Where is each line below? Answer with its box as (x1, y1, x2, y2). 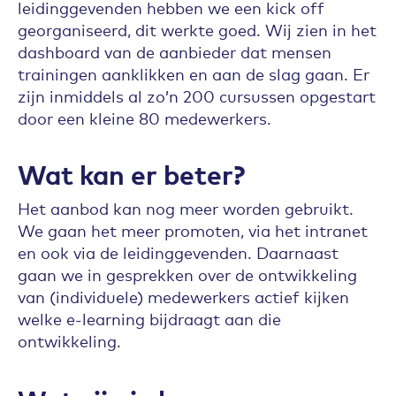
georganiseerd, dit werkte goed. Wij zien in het (18, 19, 377, 40)
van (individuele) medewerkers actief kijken (18, 286, 349, 307)
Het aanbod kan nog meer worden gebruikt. (18, 197, 354, 218)
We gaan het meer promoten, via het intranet (18, 219, 368, 240)
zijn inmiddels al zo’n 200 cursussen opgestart (18, 85, 376, 106)
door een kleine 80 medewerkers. (18, 107, 271, 128)
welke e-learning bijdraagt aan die (18, 308, 281, 329)
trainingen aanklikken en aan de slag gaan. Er (18, 63, 369, 84)
